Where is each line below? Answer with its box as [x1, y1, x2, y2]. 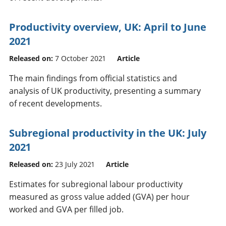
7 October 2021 [55, 53, 105, 63]
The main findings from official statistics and [9, 72, 177, 84]
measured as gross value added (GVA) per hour [9, 191, 190, 202]
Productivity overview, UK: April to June [9, 20, 206, 34]
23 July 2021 [55, 159, 94, 169]
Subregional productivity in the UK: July [9, 126, 206, 140]
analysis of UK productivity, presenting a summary [9, 85, 201, 96]
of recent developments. [9, 97, 102, 109]
